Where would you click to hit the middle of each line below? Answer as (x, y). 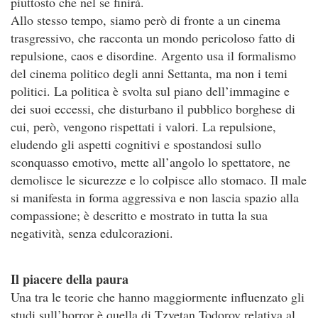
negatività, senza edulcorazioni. (92, 233)
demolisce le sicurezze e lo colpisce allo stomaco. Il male (159, 180)
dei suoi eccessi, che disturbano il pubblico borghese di (153, 109)
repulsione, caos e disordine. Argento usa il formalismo (153, 55)
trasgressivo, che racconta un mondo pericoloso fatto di (153, 38)
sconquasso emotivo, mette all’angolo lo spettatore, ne (150, 162)
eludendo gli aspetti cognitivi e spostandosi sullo (136, 144)
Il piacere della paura (70, 279)
